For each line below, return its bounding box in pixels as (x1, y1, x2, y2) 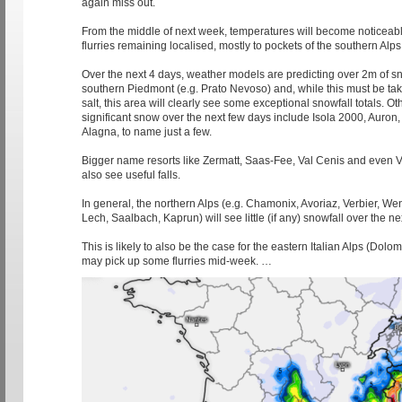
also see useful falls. (82, 169, 180, 182)
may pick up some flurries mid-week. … (82, 255, 272, 268)
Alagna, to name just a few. (82, 126, 212, 139)
